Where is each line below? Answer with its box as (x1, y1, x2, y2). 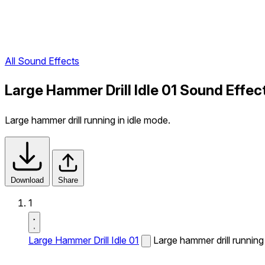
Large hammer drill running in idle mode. (5, 114, 170, 126)
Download (11, 176, 44, 185)
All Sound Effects (5, 55, 79, 67)
